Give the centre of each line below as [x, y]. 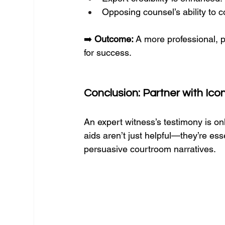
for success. [108, 52]
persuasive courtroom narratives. [150, 149]
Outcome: [114, 39]
